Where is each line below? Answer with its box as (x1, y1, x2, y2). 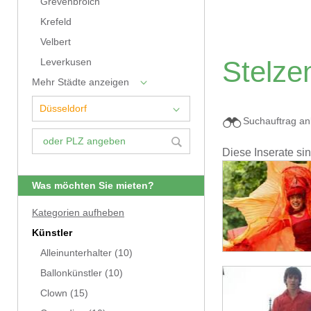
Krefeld (40, 17, 72, 27)
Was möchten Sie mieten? (32, 180, 154, 191)
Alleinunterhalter (40, 248, 112, 258)
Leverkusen (40, 57, 92, 67)
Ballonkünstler (40, 268, 102, 278)
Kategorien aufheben (32, 208, 124, 218)
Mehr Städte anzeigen (32, 77, 129, 87)
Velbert (40, 37, 71, 47)
